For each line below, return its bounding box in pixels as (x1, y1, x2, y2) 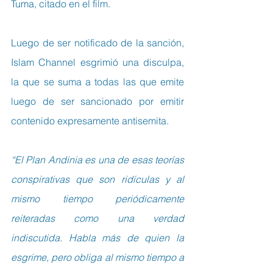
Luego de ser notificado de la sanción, (11, 36, 184, 49)
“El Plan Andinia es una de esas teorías (11, 153, 184, 166)
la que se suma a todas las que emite (11, 75, 184, 88)
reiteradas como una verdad (11, 211, 184, 224)
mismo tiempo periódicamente (11, 192, 184, 205)
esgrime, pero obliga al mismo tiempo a (11, 250, 184, 263)
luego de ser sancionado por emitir (11, 94, 184, 107)
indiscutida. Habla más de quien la (11, 231, 184, 244)
